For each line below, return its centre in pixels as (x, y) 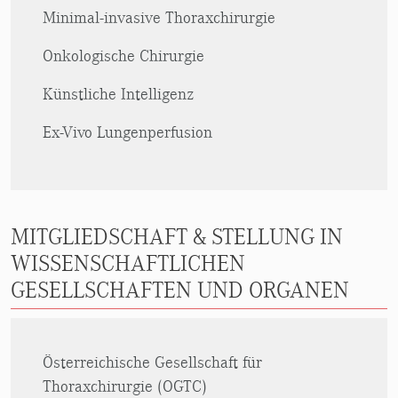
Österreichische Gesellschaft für (152, 362)
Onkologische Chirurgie (123, 56)
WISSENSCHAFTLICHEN (128, 264)
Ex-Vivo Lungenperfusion (127, 132)
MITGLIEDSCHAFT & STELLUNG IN (177, 237)
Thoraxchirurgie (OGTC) (125, 386)
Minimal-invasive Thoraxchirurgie (159, 18)
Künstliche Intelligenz (118, 94)
